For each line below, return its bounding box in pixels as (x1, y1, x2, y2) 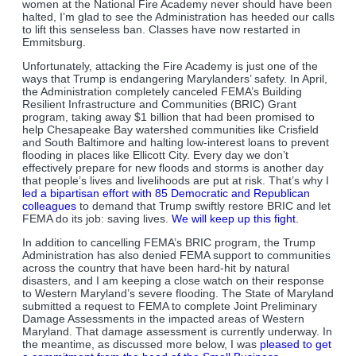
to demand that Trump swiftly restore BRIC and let (76, 199, 331, 213)
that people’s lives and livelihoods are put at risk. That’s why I (22, 174, 329, 188)
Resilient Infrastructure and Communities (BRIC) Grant (22, 98, 296, 111)
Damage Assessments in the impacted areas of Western (22, 312, 304, 326)
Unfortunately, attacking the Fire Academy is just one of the (22, 60, 318, 73)
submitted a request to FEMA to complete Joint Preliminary (22, 300, 317, 313)
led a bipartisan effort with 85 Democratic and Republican (22, 187, 310, 200)
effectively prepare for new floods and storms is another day (22, 161, 323, 175)
